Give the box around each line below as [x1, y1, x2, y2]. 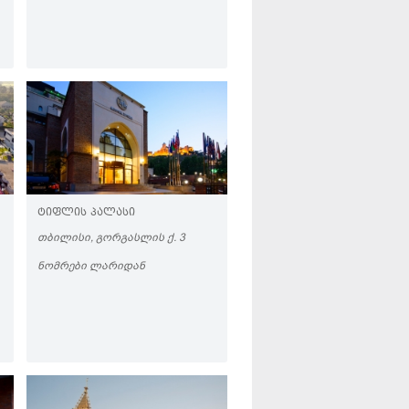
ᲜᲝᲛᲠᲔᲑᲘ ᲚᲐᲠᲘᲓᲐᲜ [37, 258, 145, 273]
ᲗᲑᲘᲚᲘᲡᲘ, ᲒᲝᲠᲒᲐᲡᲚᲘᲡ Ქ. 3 [37, 230, 185, 245]
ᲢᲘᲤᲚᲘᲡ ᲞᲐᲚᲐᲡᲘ [37, 205, 135, 221]
